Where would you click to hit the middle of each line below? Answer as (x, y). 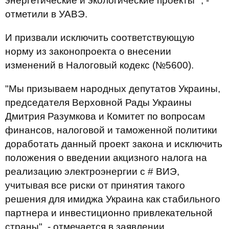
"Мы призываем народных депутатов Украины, (113, 89)
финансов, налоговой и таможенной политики (111, 130)
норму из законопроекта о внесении (88, 51)
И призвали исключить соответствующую (100, 38)
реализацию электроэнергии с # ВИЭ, (92, 171)
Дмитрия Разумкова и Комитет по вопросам (105, 116)
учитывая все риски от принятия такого (95, 185)
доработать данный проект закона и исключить (114, 144)
